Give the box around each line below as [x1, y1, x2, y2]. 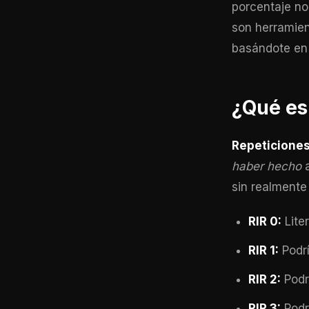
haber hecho [232, 159, 301, 173]
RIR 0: [248, 215, 281, 228]
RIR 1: [248, 243, 279, 257]
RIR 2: [248, 272, 281, 286]
